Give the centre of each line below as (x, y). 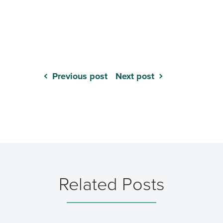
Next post (135, 76)
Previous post (80, 76)
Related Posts (111, 184)
